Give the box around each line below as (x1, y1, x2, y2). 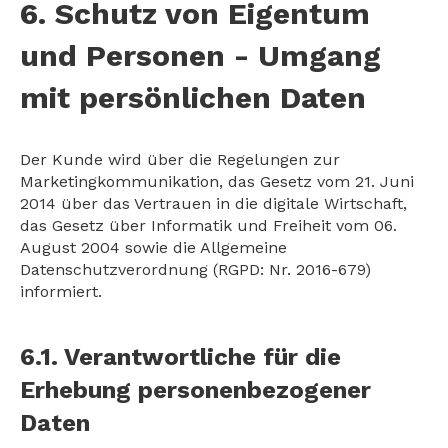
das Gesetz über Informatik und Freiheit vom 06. (20, 216, 397, 235)
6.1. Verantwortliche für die (20, 343, 341, 371)
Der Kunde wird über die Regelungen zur (20, 150, 340, 169)
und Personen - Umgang (20, 38, 381, 73)
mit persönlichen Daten (20, 80, 366, 115)
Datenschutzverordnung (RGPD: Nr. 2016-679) (20, 260, 371, 279)
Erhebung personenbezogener (20, 376, 371, 404)
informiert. (20, 282, 102, 301)
